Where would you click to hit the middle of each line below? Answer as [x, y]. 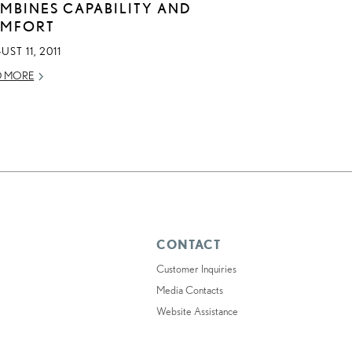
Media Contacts [189, 290]
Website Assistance [197, 312]
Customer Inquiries [196, 269]
